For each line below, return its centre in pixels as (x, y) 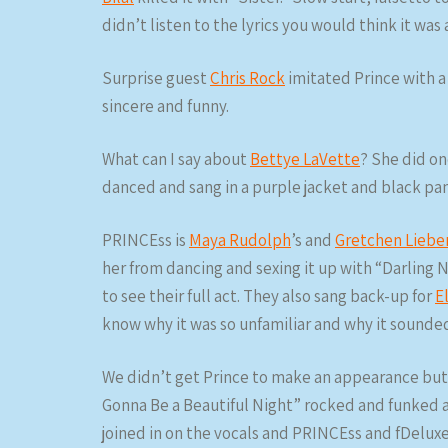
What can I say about (176, 159)
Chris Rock (247, 78)
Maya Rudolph (240, 240)
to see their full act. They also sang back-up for (268, 296)
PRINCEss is (145, 240)
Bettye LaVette (305, 159)
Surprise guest (156, 78)
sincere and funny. (165, 106)
